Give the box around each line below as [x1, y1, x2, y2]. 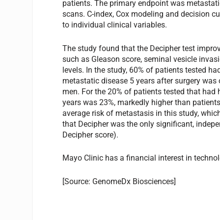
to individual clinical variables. [62, 20, 167, 29]
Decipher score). [62, 130, 119, 139]
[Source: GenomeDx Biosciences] [62, 176, 176, 186]
